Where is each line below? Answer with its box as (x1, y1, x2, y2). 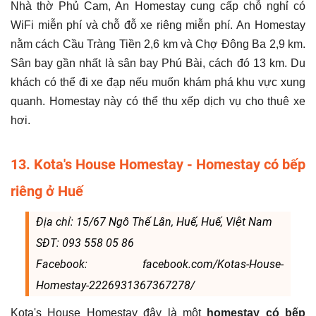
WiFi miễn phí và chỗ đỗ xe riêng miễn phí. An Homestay (11, 19, 305, 32)
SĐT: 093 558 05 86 (35, 236, 134, 250)
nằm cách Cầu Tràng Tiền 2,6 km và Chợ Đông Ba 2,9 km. (11, 38, 305, 51)
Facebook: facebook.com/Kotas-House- (35, 257, 284, 272)
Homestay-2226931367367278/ (35, 279, 195, 293)
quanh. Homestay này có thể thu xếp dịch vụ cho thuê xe (11, 95, 305, 108)
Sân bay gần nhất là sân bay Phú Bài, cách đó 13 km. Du (11, 57, 305, 70)
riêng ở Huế (11, 183, 83, 200)
